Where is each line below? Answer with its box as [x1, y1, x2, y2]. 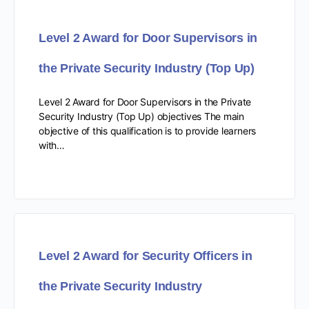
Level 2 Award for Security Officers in [39, 248, 252, 263]
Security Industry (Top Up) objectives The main [39, 110, 244, 122]
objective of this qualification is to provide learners [39, 124, 257, 137]
